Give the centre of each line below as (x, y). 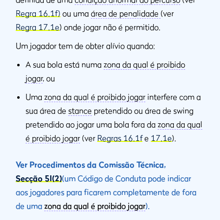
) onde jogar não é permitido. (110, 27)
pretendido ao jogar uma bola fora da (92, 124)
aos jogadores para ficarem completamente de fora (106, 192)
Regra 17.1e (38, 27)
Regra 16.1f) (38, 14)
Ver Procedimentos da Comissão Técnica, (91, 165)
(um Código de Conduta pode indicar (126, 179)
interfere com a (173, 97)
